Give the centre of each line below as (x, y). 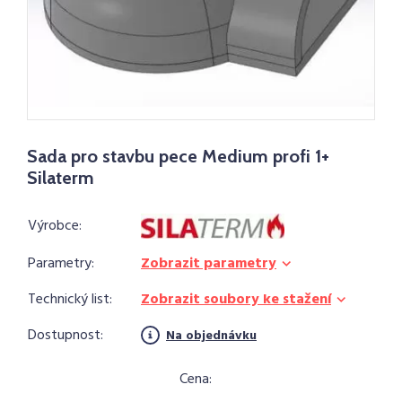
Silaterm (61, 178)
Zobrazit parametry (209, 264)
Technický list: (70, 300)
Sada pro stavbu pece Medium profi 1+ (178, 156)
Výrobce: (55, 226)
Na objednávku (211, 336)
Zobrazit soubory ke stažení (236, 300)
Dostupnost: (66, 336)
